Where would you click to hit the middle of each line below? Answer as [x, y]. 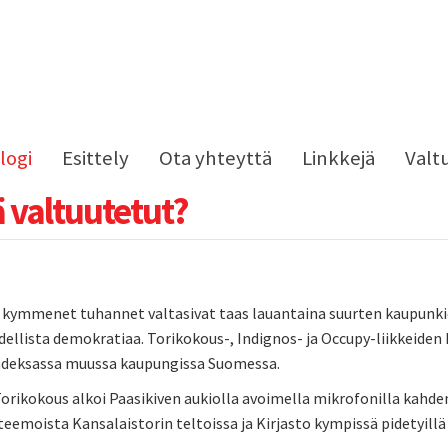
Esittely [95, 158]
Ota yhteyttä [215, 158]
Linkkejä [338, 158]
